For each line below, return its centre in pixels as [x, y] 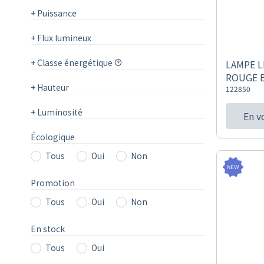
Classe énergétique [75, 62]
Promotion [53, 183]
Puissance [56, 13]
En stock [48, 229]
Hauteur [52, 87]
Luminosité [59, 112]
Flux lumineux [63, 38]
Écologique [53, 137]
